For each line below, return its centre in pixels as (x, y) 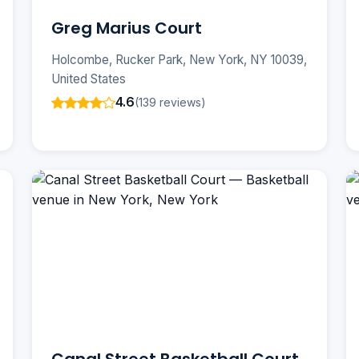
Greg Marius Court (127, 28)
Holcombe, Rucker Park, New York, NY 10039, (179, 60)
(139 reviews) (170, 102)
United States (89, 79)
